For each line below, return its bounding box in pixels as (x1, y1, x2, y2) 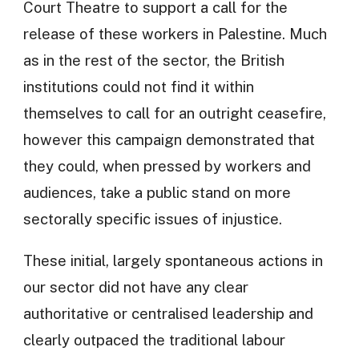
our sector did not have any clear (22, 277, 248, 296)
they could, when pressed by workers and (22, 157, 311, 175)
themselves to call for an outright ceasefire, (22, 104, 326, 123)
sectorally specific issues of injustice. (22, 210, 282, 228)
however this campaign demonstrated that (22, 131, 315, 149)
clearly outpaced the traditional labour (22, 330, 285, 349)
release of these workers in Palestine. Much (22, 25, 327, 43)
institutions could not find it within (22, 78, 254, 96)
